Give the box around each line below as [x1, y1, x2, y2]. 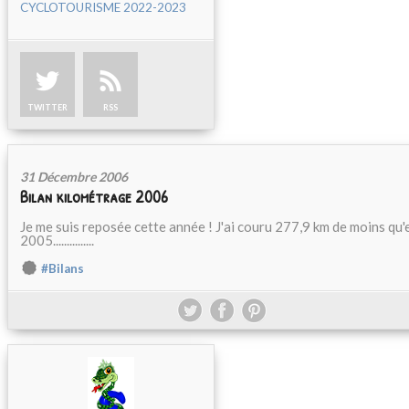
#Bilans [41, 261, 84, 276]
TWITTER [27, 102, 68, 112]
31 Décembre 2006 [20, 169, 128, 184]
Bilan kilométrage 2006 [20, 184, 168, 208]
